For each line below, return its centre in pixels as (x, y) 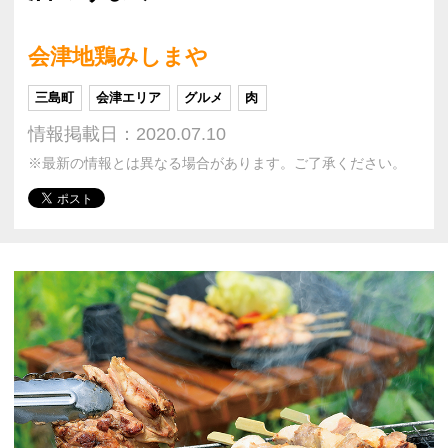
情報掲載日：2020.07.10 (127, 133)
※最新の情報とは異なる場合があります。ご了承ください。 (217, 163)
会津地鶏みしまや (118, 56)
